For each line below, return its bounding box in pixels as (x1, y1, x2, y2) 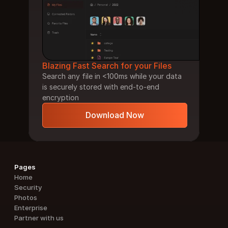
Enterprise (14, 204, 47, 212)
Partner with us (14, 214, 64, 222)
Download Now (85, 110, 144, 120)
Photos (14, 193, 37, 202)
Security (14, 183, 42, 191)
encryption (42, 93, 79, 102)
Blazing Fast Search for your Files (42, 61, 172, 71)
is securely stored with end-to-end (42, 82, 159, 91)
